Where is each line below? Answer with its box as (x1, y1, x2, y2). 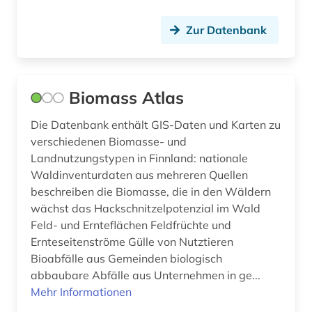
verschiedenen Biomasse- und (31, 134, 187, 149)
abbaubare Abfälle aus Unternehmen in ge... (31, 268, 260, 283)
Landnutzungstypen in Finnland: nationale (31, 151, 199, 166)
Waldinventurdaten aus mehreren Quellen (31, 168, 248, 182)
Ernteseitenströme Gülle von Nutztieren (31, 235, 233, 249)
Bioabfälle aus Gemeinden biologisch (31, 251, 222, 266)
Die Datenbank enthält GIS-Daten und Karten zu (31, 118, 281, 132)
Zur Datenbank (186, 23, 267, 38)
